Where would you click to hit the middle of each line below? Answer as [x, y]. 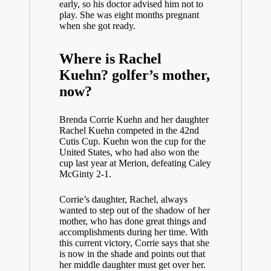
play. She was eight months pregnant [129, 15]
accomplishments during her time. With [133, 232]
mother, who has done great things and [132, 221]
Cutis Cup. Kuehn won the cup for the [132, 141]
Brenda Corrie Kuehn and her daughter [134, 119]
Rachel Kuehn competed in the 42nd [129, 130]
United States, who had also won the [129, 152]
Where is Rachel [110, 59]
